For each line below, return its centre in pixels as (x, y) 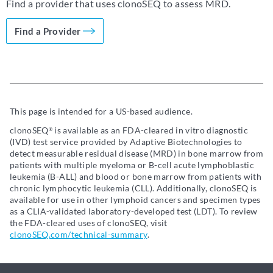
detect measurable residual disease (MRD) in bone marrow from (137, 154)
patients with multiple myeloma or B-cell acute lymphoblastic (132, 165)
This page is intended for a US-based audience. (101, 112)
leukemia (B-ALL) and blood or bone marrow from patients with (136, 177)
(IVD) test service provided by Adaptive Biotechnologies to (126, 142)
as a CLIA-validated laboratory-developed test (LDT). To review (134, 211)
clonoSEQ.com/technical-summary (79, 235)
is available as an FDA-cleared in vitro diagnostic (150, 130)
